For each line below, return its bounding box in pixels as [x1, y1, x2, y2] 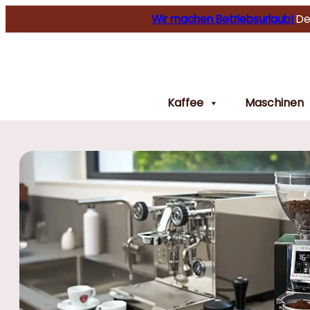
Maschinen [245, 94, 304, 111]
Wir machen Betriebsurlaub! [151, 12, 296, 26]
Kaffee [167, 94, 203, 111]
